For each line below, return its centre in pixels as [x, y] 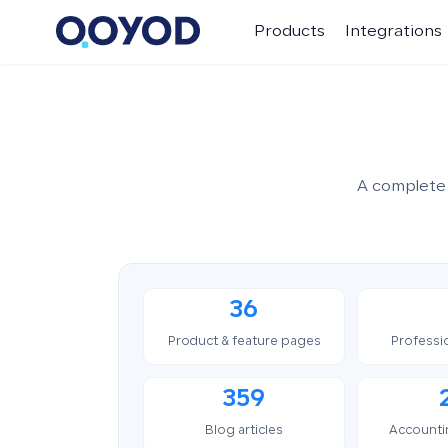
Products [289, 32]
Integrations [393, 32]
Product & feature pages [244, 342]
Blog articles [244, 431]
